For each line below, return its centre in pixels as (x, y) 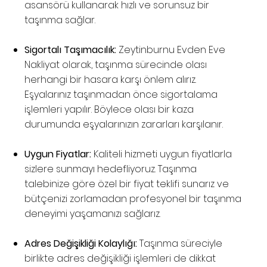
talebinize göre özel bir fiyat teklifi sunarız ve (127, 184)
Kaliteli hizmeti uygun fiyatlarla (163, 154)
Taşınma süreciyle (180, 244)
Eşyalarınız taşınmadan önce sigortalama (121, 95)
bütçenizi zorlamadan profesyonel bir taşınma (133, 199)
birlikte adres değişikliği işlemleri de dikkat (120, 259)
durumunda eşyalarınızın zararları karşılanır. (124, 125)
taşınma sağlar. (60, 20)
